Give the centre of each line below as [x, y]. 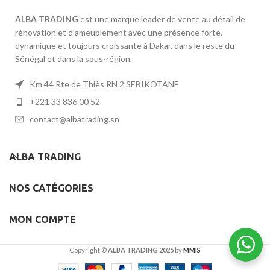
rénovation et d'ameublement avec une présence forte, [119, 33]
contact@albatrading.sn [74, 119]
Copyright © [88, 250]
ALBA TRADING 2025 [141, 250]
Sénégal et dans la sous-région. [74, 59]
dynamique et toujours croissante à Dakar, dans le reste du [125, 46]
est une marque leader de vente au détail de [162, 19]
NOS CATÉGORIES [51, 188]
